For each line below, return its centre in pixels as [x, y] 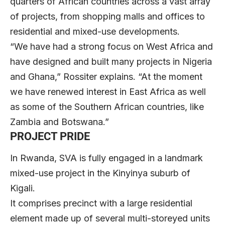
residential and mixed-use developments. [95, 31]
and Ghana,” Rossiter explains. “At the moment [106, 76]
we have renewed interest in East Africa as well [108, 91]
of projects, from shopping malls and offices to [107, 16]
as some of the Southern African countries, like [107, 106]
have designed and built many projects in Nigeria [111, 61]
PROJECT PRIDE [50, 136]
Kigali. [23, 188]
